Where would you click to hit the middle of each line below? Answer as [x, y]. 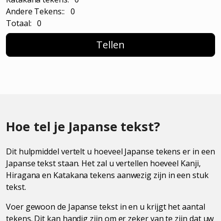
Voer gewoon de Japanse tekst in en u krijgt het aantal [106, 206]
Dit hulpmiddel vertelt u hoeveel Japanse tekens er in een [110, 151]
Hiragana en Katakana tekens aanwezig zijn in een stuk [107, 175]
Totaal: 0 [24, 23]
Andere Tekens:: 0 [40, 11]
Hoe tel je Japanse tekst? [83, 126]
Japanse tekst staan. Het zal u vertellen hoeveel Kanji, [103, 163]
